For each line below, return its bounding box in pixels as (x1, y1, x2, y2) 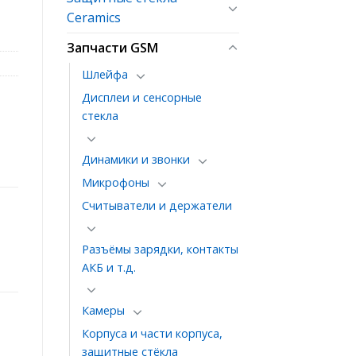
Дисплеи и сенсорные (81, 90, 202, 106)
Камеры (81, 303, 125, 319)
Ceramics (66, 9, 121, 27)
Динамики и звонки (81, 151, 190, 167)
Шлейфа (81, 67, 128, 83)
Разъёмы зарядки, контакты (81, 241, 238, 257)
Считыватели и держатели (81, 197, 232, 213)
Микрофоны (81, 174, 149, 190)
